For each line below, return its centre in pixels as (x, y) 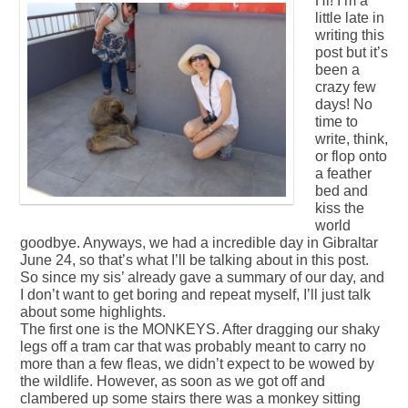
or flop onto (351, 157)
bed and (342, 191)
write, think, (352, 139)
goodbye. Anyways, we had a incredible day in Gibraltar (199, 243)
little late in (350, 18)
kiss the (340, 209)
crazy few (346, 87)
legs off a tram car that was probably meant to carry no (193, 347)
